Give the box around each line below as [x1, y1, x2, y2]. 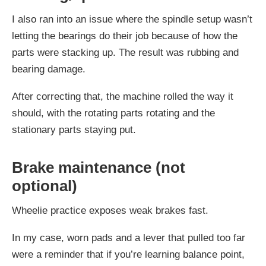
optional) [12, 178, 77, 195]
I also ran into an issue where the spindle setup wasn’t [12, 14, 252, 26]
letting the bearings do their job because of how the [12, 30, 237, 42]
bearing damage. [12, 64, 85, 75]
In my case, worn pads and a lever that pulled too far [12, 232, 245, 244]
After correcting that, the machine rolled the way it [12, 91, 233, 103]
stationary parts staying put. [12, 124, 136, 136]
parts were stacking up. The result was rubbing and [12, 47, 239, 59]
